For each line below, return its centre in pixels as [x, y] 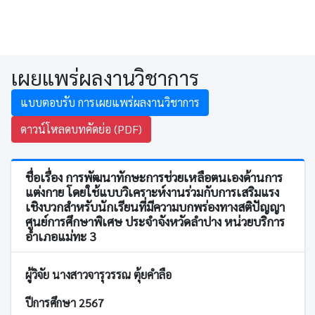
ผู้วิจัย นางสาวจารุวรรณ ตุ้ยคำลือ [98, 274]
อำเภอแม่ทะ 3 [60, 236]
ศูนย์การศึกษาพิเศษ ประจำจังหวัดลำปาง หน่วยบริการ [155, 221]
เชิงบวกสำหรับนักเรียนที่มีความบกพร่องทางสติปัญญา [155, 206]
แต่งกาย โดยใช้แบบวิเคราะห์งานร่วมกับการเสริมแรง [152, 191]
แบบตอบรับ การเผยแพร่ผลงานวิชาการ [110, 102]
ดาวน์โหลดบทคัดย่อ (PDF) [81, 129]
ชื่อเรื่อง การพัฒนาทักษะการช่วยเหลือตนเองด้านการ [154, 176]
